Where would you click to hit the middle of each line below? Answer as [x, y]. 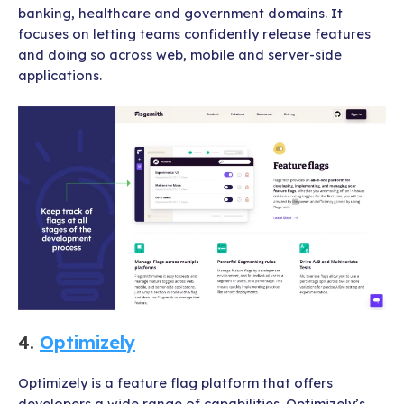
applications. [60, 76]
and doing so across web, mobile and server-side [180, 55]
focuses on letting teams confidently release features [194, 34]
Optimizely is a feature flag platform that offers [175, 382]
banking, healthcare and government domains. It [180, 14]
